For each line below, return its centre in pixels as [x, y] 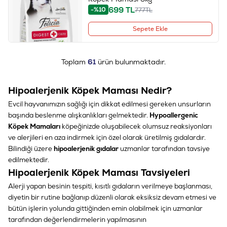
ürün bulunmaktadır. [131, 62]
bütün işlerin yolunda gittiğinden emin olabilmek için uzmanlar [105, 208]
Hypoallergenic [174, 115]
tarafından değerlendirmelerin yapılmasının [77, 219]
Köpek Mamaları [34, 126]
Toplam [74, 62]
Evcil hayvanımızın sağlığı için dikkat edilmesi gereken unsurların [109, 104]
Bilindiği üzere [30, 148]
